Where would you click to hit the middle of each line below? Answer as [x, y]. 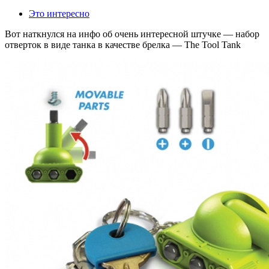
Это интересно [59, 13]
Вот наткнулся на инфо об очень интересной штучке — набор [132, 34]
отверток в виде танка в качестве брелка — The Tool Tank [123, 44]
